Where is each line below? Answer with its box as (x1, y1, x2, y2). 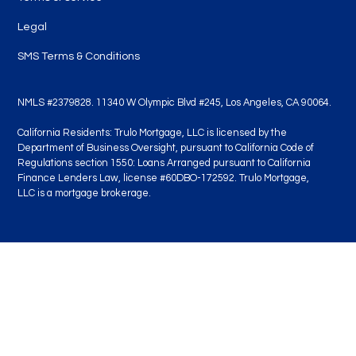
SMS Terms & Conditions (17, 51, 141, 63)
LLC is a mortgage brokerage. (17, 188, 152, 199)
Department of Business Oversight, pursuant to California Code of (17, 143, 315, 154)
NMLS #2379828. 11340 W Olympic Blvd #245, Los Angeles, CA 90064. (17, 98, 332, 109)
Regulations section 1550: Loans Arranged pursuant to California (17, 158, 311, 169)
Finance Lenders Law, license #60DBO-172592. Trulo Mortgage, (17, 173, 310, 184)
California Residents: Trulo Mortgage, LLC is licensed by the (17, 128, 288, 139)
